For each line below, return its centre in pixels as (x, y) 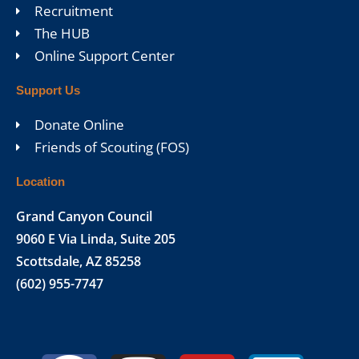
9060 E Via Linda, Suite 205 (96, 239)
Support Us (48, 91)
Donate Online (79, 125)
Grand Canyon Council (84, 217)
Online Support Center (104, 56)
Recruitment (73, 11)
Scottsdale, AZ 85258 (79, 262)
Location (40, 182)
